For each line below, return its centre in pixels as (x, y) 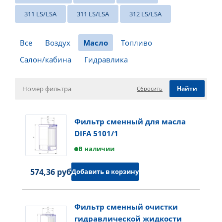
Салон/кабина (46, 59)
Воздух (58, 43)
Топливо (137, 43)
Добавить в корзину (105, 171)
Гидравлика (106, 59)
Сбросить (150, 88)
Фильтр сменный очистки (126, 207)
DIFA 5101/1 (96, 133)
